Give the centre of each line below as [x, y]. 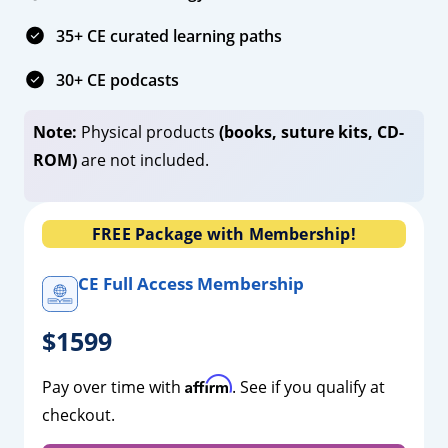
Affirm [208, 383]
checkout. [78, 414]
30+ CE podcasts [117, 80]
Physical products [147, 132]
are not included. [142, 160]
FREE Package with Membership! [224, 233]
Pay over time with [113, 386]
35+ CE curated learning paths [169, 36]
